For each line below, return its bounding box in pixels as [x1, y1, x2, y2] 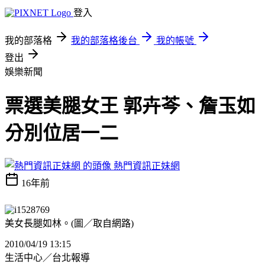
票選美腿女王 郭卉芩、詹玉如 [5, 95, 256, 117]
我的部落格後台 [71, 35, 137, 46]
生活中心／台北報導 [5, 252, 90, 263]
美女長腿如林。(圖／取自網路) [5, 218, 134, 228]
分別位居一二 [5, 122, 118, 144]
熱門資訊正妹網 [114, 160, 180, 171]
